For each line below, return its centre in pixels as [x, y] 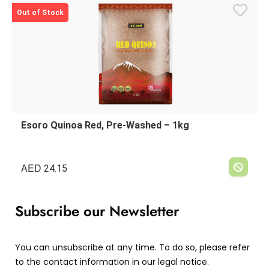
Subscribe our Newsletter [97, 211]
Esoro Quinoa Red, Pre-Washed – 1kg [105, 125]
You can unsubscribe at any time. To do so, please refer [132, 248]
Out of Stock [40, 13]
